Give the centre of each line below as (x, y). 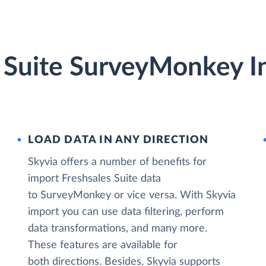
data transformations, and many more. (118, 229)
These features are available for (103, 245)
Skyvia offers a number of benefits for (118, 162)
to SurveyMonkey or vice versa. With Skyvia (132, 195)
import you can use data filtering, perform (126, 212)
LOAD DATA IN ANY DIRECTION (118, 140)
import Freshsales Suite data (95, 179)
